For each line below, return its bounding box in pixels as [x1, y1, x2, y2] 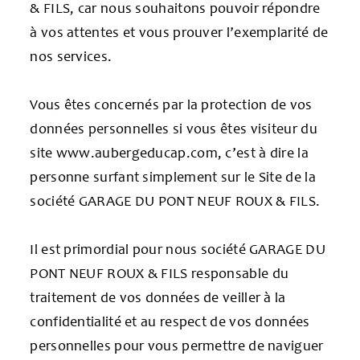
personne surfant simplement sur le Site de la [30, 167, 316, 186]
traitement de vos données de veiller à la [30, 288, 286, 306]
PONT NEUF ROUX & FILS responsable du [30, 264, 289, 282]
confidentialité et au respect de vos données [30, 312, 310, 330]
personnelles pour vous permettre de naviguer [30, 336, 324, 354]
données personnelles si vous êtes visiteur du [30, 119, 317, 137]
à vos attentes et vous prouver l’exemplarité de [30, 22, 329, 41]
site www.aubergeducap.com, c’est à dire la [30, 143, 309, 162]
